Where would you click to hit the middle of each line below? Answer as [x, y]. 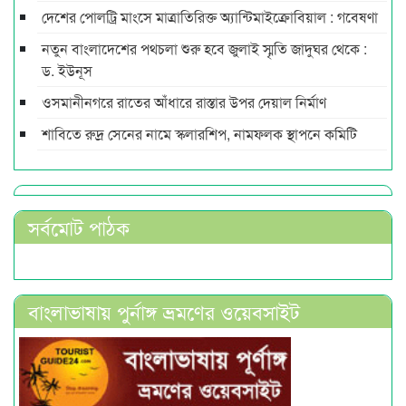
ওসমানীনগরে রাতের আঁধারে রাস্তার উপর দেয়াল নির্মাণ [184, 101]
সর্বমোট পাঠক [79, 227]
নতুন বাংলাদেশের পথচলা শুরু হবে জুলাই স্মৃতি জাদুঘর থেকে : [204, 48]
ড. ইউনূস [67, 70]
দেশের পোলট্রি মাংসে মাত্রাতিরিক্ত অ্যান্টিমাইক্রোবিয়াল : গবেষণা [210, 16]
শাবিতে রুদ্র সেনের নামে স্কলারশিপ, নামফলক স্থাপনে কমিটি [199, 133]
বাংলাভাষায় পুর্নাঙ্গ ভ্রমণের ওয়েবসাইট [164, 311]
